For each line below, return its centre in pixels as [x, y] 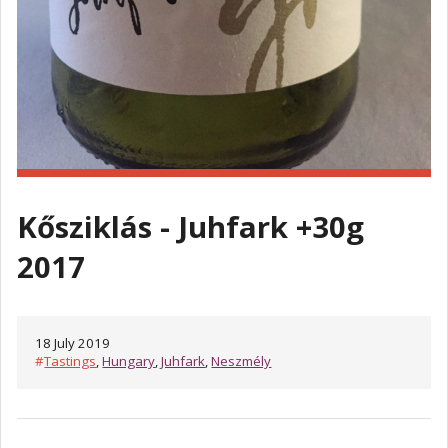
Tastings [70, 361]
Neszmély [241, 361]
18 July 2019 [73, 343]
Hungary [129, 361]
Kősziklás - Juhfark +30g [190, 226]
